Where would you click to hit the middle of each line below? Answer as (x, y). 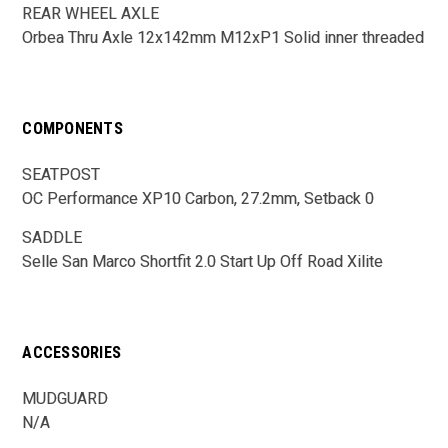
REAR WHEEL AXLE (91, 13)
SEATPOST (61, 174)
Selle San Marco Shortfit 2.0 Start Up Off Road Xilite (203, 261)
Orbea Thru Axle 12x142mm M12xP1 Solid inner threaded (223, 37)
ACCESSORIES (72, 352)
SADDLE (52, 237)
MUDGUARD (65, 398)
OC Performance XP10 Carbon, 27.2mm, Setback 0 (198, 198)
